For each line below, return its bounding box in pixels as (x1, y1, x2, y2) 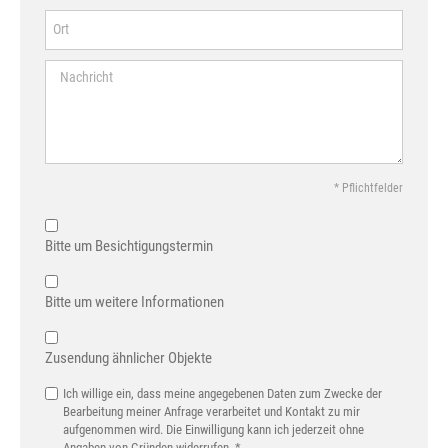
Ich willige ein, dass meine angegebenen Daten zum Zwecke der (63, 385, 382, 401)
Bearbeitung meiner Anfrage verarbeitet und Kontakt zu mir (63, 403, 360, 419)
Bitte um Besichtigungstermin (45, 236, 213, 255)
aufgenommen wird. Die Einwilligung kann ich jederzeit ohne (63, 421, 364, 437)
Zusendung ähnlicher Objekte (45, 348, 212, 367)
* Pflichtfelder (334, 180, 403, 195)
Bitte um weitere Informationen (45, 292, 224, 311)
